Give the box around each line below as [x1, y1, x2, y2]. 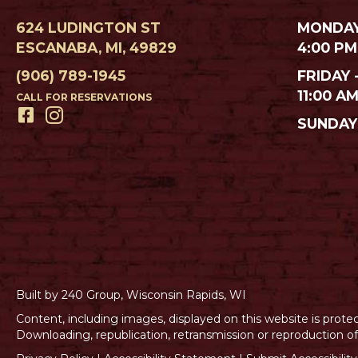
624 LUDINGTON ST [16, 18, 161, 36]
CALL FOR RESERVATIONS [16, 90, 152, 103]
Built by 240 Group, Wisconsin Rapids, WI [16, 288, 246, 303]
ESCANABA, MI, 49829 [16, 38, 177, 56]
